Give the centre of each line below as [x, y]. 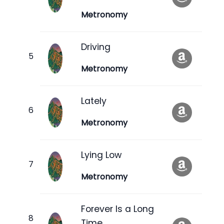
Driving [96, 47]
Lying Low [101, 155]
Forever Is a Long [117, 209]
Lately [94, 101]
